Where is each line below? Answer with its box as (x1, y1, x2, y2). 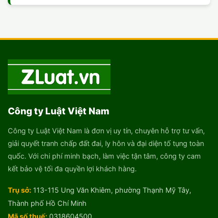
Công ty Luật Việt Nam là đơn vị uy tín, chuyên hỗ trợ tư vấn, (8, 127, 205, 136)
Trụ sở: (8, 186, 31, 195)
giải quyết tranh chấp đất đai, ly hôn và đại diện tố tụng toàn (8, 139, 204, 148)
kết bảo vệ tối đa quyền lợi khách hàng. (8, 164, 137, 174)
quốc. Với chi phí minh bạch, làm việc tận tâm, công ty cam (8, 152, 201, 161)
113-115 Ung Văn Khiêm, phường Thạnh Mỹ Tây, (31, 186, 191, 195)
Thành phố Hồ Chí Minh (8, 199, 87, 208)
